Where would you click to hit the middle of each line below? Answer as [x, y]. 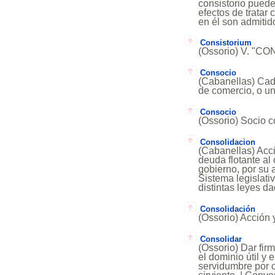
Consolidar [221, 239]
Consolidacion [227, 142]
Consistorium [226, 43]
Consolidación [227, 209]
